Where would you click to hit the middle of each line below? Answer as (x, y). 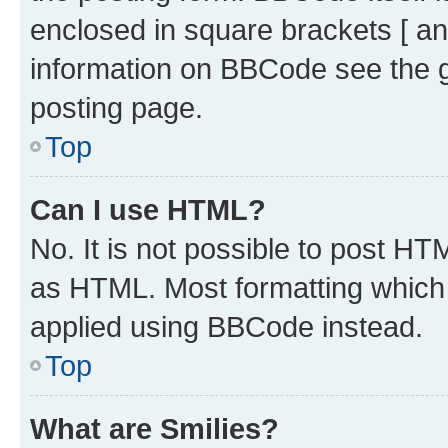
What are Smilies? (154, 428)
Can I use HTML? (148, 209)
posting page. (116, 107)
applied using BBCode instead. (226, 326)
